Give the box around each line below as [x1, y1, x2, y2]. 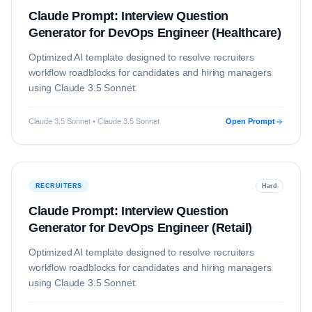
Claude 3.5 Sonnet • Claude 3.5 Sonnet [29, 117, 159, 125]
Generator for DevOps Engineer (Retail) [29, 221, 252, 235]
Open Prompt [226, 117, 275, 125]
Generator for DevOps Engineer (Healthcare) [29, 26, 281, 40]
